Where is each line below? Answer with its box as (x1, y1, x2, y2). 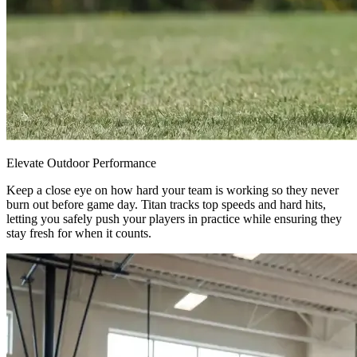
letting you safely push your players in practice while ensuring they (6, 211, 342, 226)
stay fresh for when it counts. (6, 226, 151, 240)
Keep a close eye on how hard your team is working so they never (6, 182, 339, 197)
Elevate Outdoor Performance (6, 155, 156, 170)
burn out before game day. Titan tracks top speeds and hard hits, (6, 197, 326, 211)
